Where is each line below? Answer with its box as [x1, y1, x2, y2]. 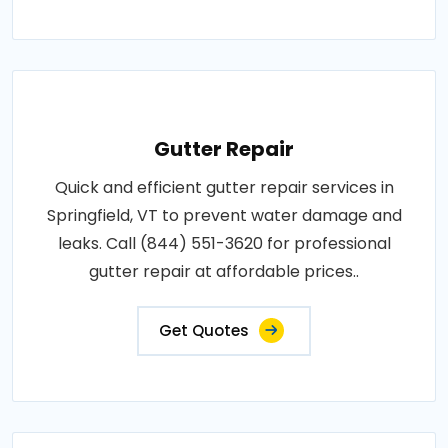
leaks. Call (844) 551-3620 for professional [57, 231, 391, 255]
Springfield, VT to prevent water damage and [46, 203, 402, 227]
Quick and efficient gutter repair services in [54, 175, 394, 199]
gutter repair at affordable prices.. [89, 259, 359, 283]
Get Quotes [159, 319, 249, 341]
